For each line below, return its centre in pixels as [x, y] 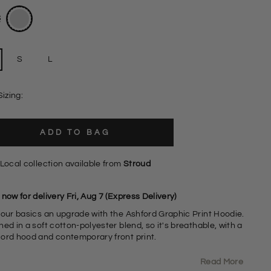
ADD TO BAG [75, 132]
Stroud [137, 164]
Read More [221, 262]
